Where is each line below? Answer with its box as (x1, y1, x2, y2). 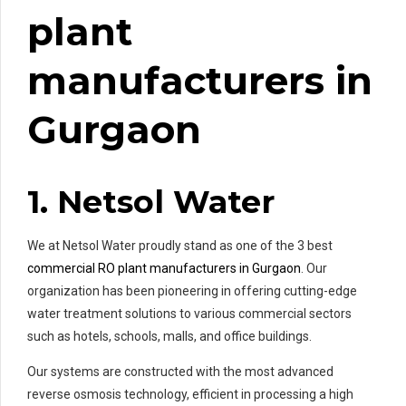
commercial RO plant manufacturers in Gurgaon (27, 261, 301, 276)
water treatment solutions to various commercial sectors (27, 306, 352, 322)
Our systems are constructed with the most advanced (27, 364, 333, 380)
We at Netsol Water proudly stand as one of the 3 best (27, 238, 333, 254)
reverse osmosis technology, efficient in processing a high (27, 387, 353, 402)
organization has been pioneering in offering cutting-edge (27, 284, 357, 299)
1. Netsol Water (27, 182, 275, 222)
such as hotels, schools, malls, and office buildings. (27, 329, 312, 344)
